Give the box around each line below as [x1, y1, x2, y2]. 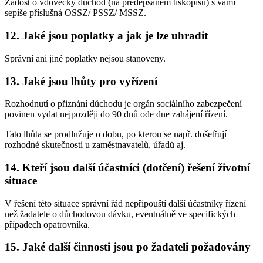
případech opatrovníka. [5, 219, 90, 230]
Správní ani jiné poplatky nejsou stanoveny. [5, 53, 166, 63]
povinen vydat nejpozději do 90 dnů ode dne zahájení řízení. [5, 109, 228, 120]
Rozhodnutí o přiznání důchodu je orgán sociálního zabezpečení [5, 99, 242, 109]
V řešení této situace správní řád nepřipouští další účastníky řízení [5, 198, 246, 208]
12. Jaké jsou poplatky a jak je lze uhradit [5, 29, 208, 42]
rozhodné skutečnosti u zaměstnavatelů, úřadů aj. [5, 140, 186, 150]
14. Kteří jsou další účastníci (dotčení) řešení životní [5, 161, 250, 174]
